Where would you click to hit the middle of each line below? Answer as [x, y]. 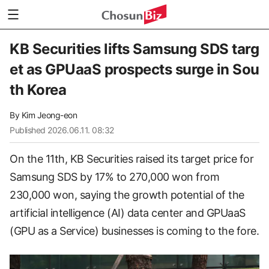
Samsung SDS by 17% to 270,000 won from [114, 177]
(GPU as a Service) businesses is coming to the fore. [134, 231]
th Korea [38, 90]
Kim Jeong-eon [49, 115]
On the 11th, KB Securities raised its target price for [131, 159]
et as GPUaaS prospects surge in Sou [134, 69]
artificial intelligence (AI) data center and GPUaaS [128, 213]
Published [28, 130]
